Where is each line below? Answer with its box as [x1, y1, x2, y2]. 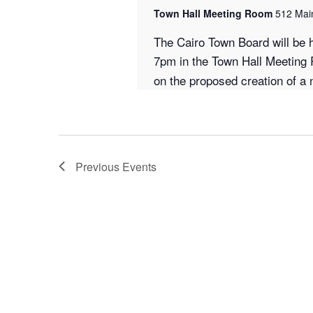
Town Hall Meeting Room [153, 6, 275, 20]
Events [122, 158, 156, 175]
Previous [75, 158, 122, 175]
